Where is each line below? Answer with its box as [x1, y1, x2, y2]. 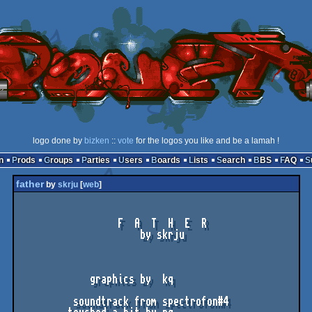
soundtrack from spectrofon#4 [17, 296, 73, 307]
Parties [86, 155, 110, 165]
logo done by [33, 136, 84, 146]
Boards [157, 155, 180, 165]
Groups [49, 155, 73, 165]
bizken [84, 136, 109, 146]
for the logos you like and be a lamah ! [134, 136, 279, 146]
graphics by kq [17, 274, 90, 285]
